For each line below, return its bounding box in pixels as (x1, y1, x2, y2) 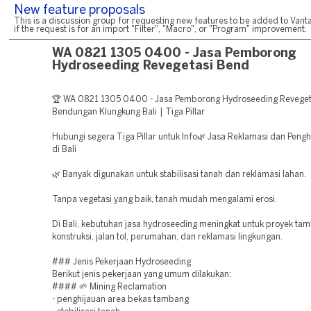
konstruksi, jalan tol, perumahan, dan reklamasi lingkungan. (52, 233, 283, 241)
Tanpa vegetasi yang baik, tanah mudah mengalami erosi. (52, 196, 277, 203)
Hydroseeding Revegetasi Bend (52, 60, 249, 72)
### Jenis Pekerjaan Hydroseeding (52, 258, 191, 266)
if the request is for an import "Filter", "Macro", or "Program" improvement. (14, 26, 307, 33)
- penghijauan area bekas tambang (52, 296, 189, 303)
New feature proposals (14, 5, 145, 17)
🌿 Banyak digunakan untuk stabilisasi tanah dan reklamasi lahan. (52, 171, 306, 178)
